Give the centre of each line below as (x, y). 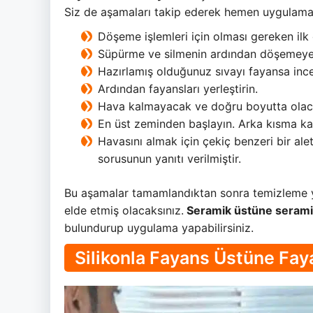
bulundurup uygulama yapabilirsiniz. (161, 228)
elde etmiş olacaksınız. (124, 211)
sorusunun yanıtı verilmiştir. (169, 159)
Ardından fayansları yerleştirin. (178, 89)
